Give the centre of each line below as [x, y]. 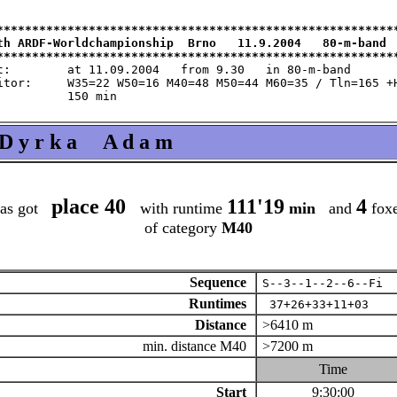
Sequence [221, 282]
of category [183, 228]
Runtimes [221, 304]
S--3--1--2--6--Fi [322, 283]
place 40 [91, 206]
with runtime [179, 208]
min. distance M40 [198, 346]
